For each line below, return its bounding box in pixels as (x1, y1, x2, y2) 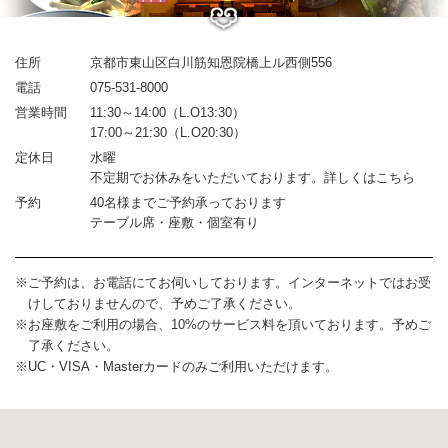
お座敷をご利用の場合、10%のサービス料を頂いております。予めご (28, 317, 431, 333)
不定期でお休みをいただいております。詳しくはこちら (90, 170, 415, 186)
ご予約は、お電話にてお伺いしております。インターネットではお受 (28, 275, 431, 291)
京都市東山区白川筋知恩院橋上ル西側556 (90, 55, 332, 71)
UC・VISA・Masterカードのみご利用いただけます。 (28, 359, 338, 375)
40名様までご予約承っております (90, 195, 286, 211)
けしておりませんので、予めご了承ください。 (28, 296, 301, 312)
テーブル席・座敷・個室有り (90, 215, 259, 231)
